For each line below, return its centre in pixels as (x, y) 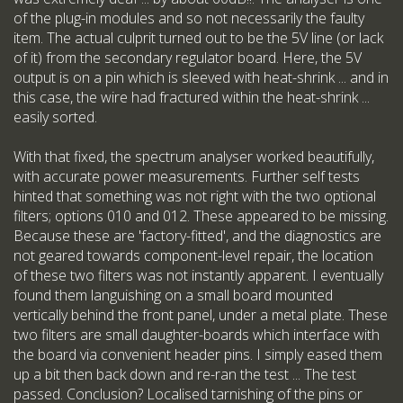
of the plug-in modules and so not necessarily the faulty (189, 18)
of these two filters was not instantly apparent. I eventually (198, 276)
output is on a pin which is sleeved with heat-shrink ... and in (201, 78)
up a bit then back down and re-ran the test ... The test (185, 375)
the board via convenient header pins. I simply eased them (198, 355)
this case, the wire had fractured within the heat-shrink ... (192, 98)
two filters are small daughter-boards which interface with (197, 335)
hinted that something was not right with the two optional (195, 197)
